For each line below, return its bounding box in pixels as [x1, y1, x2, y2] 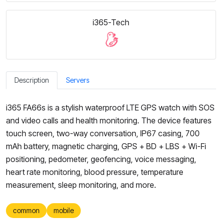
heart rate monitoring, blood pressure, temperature [6, 167, 183, 177]
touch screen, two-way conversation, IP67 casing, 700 [6, 128, 200, 138]
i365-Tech [93, 17, 129, 27]
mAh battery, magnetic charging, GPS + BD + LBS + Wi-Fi [6, 141, 206, 151]
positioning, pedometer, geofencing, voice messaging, [6, 154, 196, 164]
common [13, 206, 40, 215]
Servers [66, 76, 89, 84]
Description [14, 76, 49, 84]
